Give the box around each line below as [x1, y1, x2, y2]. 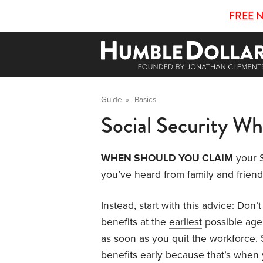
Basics [134, 95, 156, 105]
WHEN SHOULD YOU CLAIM [101, 152, 233, 165]
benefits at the [101, 216, 169, 229]
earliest [169, 216, 202, 229]
